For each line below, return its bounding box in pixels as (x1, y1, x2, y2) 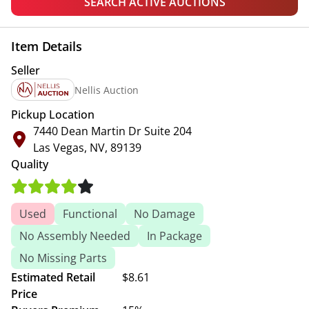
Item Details (11, 38, 82, 54)
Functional (63, 206, 117, 221)
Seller (11, 63, 40, 78)
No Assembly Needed (19, 228, 130, 243)
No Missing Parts (19, 250, 107, 266)
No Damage (134, 206, 195, 221)
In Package (147, 228, 202, 243)
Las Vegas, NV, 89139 (33, 140, 141, 155)
